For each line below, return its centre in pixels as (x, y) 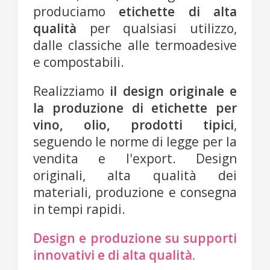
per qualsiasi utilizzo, (157, 29)
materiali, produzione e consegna (135, 193)
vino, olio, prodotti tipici (133, 125)
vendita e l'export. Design (135, 159)
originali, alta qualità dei (135, 176)
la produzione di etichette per (135, 108)
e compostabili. (80, 62)
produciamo (76, 12)
